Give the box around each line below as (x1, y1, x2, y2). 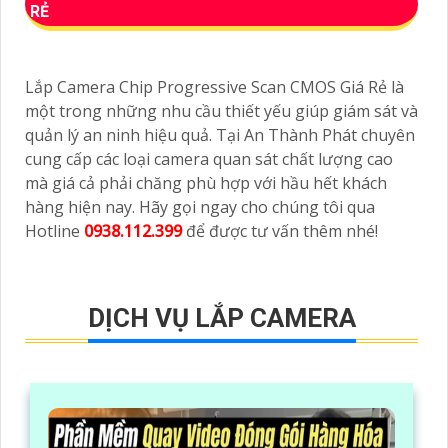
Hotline (25, 219, 84, 242)
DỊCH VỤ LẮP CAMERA (87, 302, 356, 333)
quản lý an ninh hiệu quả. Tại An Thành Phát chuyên (25, 123, 415, 146)
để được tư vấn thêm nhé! (182, 219, 378, 242)
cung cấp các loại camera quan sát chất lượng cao (25, 147, 393, 170)
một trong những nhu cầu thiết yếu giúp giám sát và (25, 99, 418, 122)
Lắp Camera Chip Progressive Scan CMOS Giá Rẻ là (25, 75, 404, 98)
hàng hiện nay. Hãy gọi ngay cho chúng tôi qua (25, 195, 375, 218)
